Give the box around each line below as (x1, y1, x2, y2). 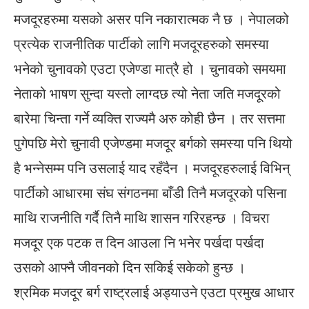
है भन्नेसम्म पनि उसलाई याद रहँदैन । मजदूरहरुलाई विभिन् (14, 159, 290, 178)
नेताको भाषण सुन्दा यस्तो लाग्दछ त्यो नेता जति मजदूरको (14, 84, 281, 103)
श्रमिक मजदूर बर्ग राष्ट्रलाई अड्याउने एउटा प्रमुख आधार (14, 283, 295, 302)
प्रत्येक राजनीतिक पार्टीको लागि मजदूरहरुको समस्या (14, 34, 269, 54)
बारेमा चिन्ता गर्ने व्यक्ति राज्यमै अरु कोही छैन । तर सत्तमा (14, 109, 286, 128)
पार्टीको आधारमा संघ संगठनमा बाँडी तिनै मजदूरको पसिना (14, 183, 287, 203)
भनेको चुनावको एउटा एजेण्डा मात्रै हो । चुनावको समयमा (14, 59, 286, 79)
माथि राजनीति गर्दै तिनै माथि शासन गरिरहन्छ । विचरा (14, 208, 270, 228)
